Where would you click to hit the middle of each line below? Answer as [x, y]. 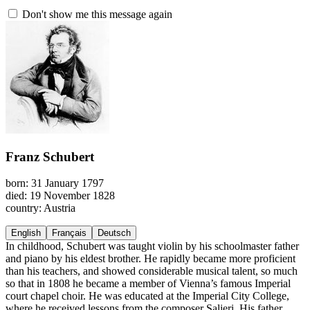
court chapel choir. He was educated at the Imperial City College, [147, 296]
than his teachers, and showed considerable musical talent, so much [152, 271]
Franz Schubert [50, 156]
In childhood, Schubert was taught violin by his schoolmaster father [152, 246]
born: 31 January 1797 [55, 183]
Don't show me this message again [96, 14]
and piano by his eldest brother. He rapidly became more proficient [151, 259]
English [26, 233]
